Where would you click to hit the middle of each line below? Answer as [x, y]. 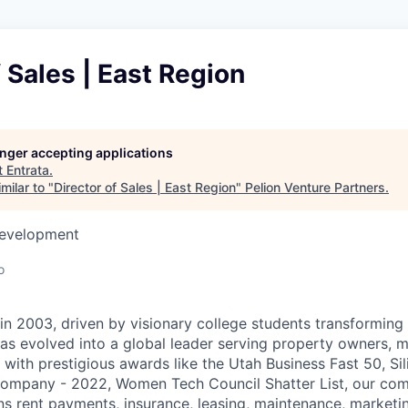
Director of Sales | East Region [145, 187]
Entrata [28, 170]
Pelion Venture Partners [315, 187]
